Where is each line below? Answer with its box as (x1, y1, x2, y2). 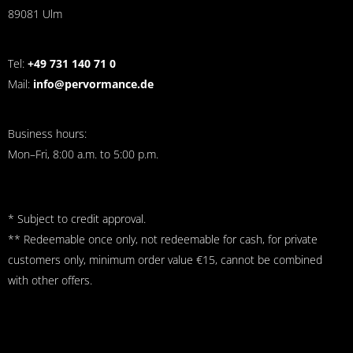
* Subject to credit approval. (8, 211, 146, 227)
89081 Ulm (8, 6, 62, 22)
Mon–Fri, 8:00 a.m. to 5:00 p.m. (8, 146, 158, 162)
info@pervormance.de (33, 76, 154, 91)
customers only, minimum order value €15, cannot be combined (8, 252, 322, 268)
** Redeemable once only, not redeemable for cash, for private (8, 232, 318, 247)
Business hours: (8, 125, 87, 141)
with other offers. (8, 273, 92, 288)
